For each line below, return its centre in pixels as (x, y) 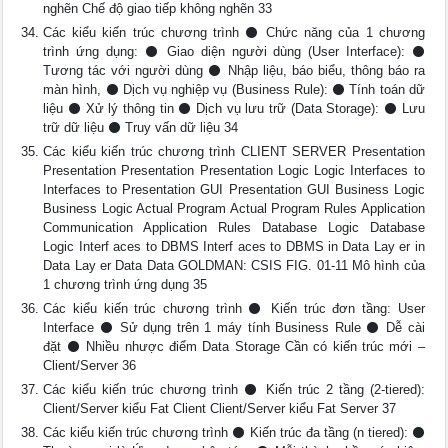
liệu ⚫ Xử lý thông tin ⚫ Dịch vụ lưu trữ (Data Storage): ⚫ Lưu (234, 108)
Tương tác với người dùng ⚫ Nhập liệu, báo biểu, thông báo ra (234, 70)
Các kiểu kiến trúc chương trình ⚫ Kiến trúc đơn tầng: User (234, 308)
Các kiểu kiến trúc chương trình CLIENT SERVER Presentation (234, 151)
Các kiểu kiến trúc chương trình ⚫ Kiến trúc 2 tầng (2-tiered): (234, 389)
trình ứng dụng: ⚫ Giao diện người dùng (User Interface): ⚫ (234, 51)
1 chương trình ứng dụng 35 (125, 284)
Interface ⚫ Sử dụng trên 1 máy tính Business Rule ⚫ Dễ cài (234, 327)
